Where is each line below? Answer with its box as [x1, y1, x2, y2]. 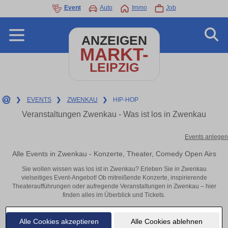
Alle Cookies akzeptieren [19, 217, 99, 225]
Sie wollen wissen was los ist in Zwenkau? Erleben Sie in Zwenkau [21, 165, 207, 173]
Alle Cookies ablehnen [130, 217, 203, 225]
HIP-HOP [113, 96, 139, 103]
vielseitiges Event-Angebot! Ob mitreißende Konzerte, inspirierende [21, 174, 207, 182]
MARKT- [79, 44, 149, 64]
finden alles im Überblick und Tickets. [63, 191, 165, 199]
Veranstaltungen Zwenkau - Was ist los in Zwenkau [22, 110, 206, 119]
